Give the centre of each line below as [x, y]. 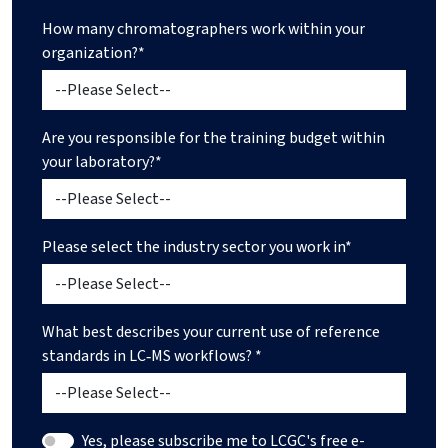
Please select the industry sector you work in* [197, 247]
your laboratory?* [102, 162]
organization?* [93, 53]
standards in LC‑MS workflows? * [152, 356]
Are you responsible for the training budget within [213, 138]
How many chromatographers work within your [203, 29]
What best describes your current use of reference [211, 332]
